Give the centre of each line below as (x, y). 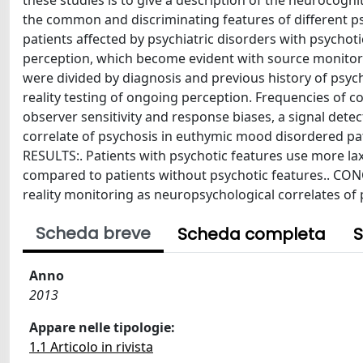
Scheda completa (252, 234)
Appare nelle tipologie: (102, 327)
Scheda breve (93, 233)
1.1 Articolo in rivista (91, 347)
